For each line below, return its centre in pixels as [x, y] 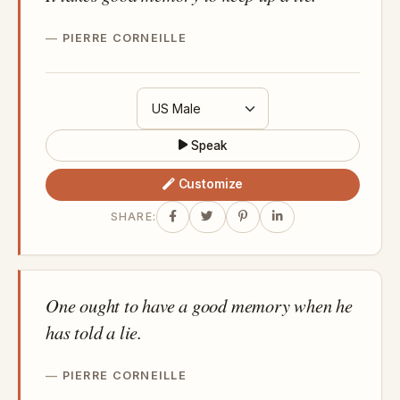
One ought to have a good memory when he [200, 305]
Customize [211, 184]
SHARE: [133, 217]
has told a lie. [94, 332]
